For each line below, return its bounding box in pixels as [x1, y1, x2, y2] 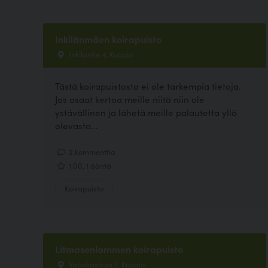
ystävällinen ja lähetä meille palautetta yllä [55, 106, 237, 119]
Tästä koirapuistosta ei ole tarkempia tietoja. [55, 80, 241, 93]
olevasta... [55, 119, 98, 132]
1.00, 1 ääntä [67, 159, 111, 170]
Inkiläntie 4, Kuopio [67, 48, 133, 60]
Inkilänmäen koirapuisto [55, 32, 162, 46]
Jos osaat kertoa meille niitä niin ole [55, 93, 205, 106]
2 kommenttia [67, 146, 115, 157]
